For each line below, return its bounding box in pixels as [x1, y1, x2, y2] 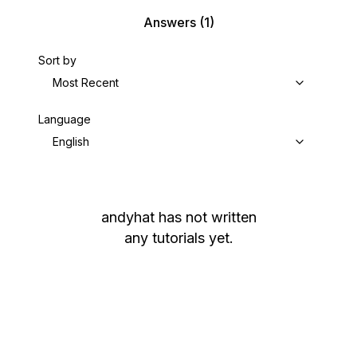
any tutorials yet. [124, 229, 233, 246]
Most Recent [53, 76, 119, 89]
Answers [143, 14, 196, 30]
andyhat [100, 209, 155, 226]
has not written [158, 209, 257, 226]
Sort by [38, 53, 76, 67]
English [53, 135, 89, 148]
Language [38, 112, 91, 126]
